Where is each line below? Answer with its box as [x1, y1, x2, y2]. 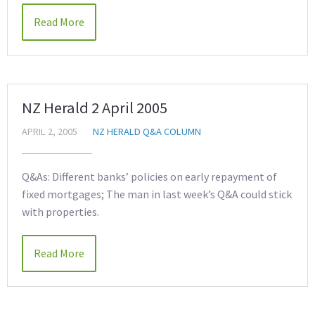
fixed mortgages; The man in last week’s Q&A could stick [22, 187, 292, 201]
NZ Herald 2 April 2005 [22, 98, 167, 117]
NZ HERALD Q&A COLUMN [93, 125, 201, 138]
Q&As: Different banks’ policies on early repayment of [22, 169, 277, 184]
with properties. [22, 205, 99, 219]
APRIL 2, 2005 [22, 125, 77, 138]
